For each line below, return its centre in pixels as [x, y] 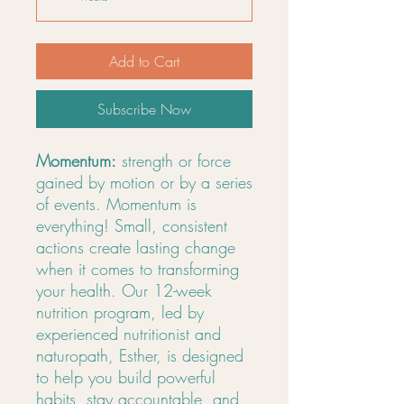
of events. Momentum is [116, 204]
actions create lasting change [136, 247]
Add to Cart [144, 61]
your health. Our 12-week [124, 290]
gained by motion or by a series [144, 182]
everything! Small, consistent [132, 225]
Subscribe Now [144, 109]
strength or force [174, 161]
